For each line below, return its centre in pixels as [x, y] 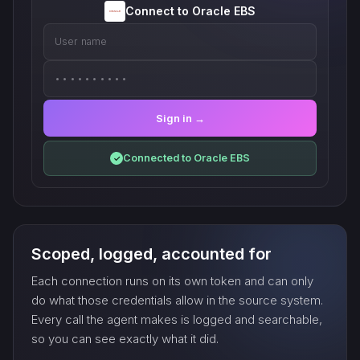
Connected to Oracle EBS [186, 158]
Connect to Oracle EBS [190, 11]
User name [81, 41]
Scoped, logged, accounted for [151, 254]
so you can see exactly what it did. [125, 339]
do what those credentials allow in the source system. [177, 300]
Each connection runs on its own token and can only [172, 281]
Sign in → [180, 118]
